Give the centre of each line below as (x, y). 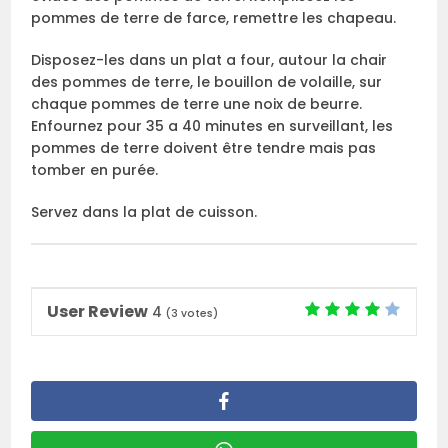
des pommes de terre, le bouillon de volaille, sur (207, 81)
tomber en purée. (95, 169)
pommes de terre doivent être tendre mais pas (204, 147)
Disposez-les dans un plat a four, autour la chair (209, 59)
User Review (98, 311)
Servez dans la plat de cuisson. (144, 211)
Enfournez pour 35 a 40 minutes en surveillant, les (212, 125)
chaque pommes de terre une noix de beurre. (197, 103)
